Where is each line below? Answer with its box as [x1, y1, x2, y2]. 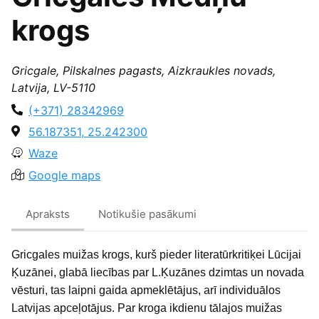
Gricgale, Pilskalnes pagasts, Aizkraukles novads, [11, 63, 276, 78]
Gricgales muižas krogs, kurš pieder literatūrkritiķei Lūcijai [11, 249, 301, 261]
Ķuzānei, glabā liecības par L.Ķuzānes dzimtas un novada [11, 266, 304, 279]
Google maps [28, 167, 100, 182]
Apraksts [26, 207, 70, 221]
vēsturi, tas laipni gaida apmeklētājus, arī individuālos [11, 284, 281, 297]
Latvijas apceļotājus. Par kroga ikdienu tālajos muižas [11, 302, 282, 315]
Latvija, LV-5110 [11, 80, 95, 95]
